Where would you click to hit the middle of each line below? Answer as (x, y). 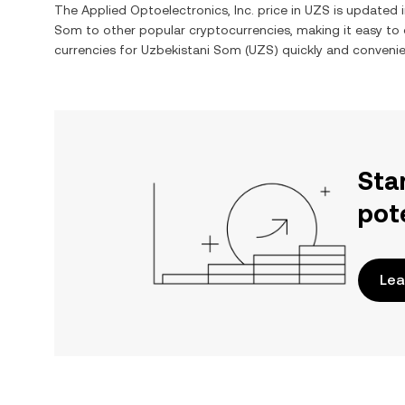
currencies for (98, 50)
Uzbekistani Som (191, 50)
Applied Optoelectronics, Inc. (168, 10)
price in (279, 10)
